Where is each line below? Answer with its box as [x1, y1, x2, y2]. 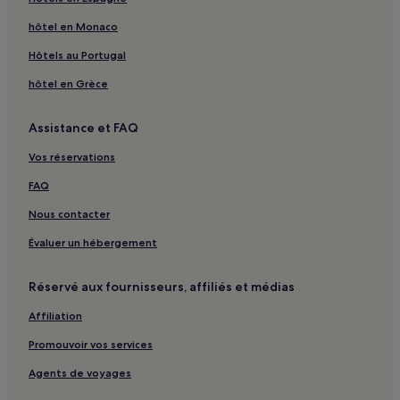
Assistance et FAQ [29, 119, 138, 136]
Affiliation [29, 308, 82, 322]
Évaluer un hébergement [29, 235, 157, 249]
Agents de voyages [29, 365, 131, 379]
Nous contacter [29, 206, 110, 221]
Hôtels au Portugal [29, 47, 126, 62]
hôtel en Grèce [29, 76, 108, 90]
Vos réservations [29, 149, 115, 163]
